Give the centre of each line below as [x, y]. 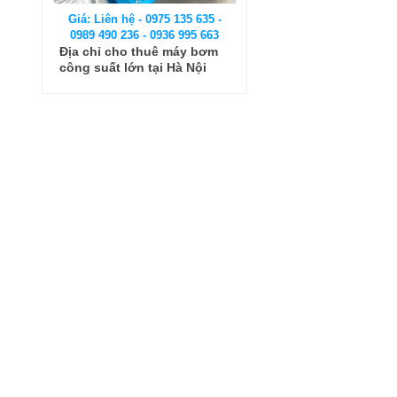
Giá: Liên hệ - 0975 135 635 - [144, 19]
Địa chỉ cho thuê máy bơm [139, 51]
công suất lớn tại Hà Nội [133, 67]
